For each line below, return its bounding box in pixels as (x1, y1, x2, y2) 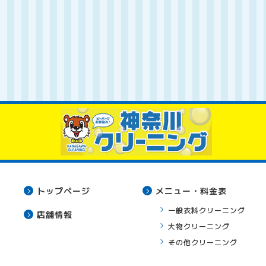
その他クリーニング (167, 236, 237, 247)
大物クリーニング (167, 220, 230, 231)
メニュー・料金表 (156, 184, 227, 197)
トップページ (37, 184, 91, 197)
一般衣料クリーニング (167, 204, 245, 215)
